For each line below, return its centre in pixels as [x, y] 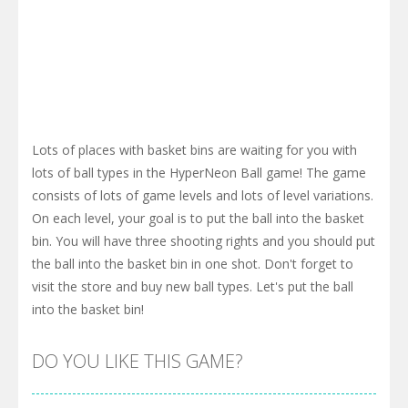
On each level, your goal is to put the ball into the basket [198, 219]
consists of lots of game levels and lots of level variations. [203, 196]
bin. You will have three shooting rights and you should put [204, 241]
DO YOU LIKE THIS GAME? [138, 362]
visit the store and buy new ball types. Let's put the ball [193, 287]
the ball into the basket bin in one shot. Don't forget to [193, 264]
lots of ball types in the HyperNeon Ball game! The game [199, 173]
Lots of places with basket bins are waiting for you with [194, 150]
